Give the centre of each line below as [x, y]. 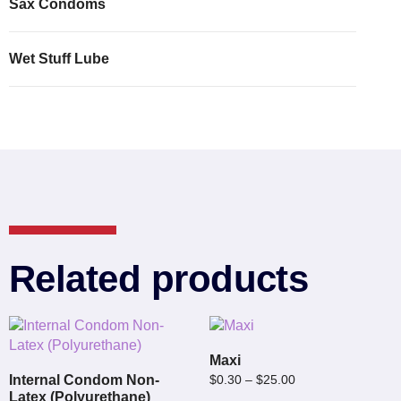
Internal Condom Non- [84, 380]
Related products [159, 278]
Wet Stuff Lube [59, 58]
